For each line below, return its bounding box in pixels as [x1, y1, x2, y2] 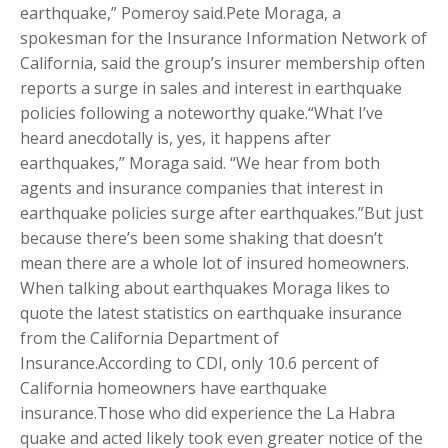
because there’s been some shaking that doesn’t [20, 226, 383, 249]
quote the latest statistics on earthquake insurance [20, 301, 402, 324]
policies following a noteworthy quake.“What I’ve [20, 101, 383, 124]
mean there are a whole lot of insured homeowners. [20, 251, 409, 274]
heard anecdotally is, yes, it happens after [20, 126, 331, 149]
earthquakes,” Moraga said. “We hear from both [20, 151, 380, 174]
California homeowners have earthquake [20, 376, 327, 399]
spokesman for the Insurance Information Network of [20, 26, 427, 49]
